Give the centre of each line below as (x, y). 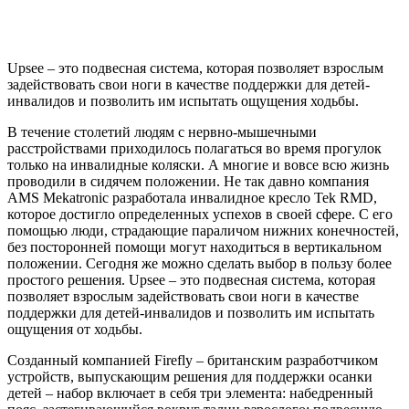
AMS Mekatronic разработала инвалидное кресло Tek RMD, (192, 197)
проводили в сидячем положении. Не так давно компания (188, 181)
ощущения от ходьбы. (75, 329)
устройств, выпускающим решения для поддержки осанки (190, 376)
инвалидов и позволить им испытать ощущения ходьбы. (183, 100)
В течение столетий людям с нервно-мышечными (162, 131)
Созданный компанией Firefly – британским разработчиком (193, 360)
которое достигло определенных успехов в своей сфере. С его (200, 214)
